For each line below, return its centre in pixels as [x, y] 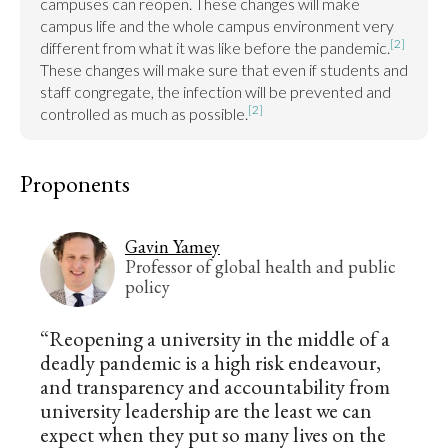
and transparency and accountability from [215, 386]
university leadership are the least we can [206, 410]
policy [147, 286]
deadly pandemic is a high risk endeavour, [210, 362]
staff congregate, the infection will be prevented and [215, 91]
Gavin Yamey [172, 246]
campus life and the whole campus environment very [217, 25]
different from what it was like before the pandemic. [215, 47]
